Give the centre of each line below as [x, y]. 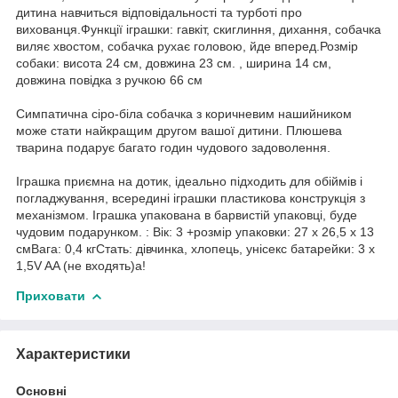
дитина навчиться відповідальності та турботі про [159, 12]
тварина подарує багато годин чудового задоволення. [173, 147]
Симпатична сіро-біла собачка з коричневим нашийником [184, 113]
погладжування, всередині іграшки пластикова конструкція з [191, 198]
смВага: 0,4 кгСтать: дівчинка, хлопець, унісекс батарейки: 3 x [195, 248]
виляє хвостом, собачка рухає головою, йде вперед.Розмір [187, 46]
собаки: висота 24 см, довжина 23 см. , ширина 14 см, [174, 63]
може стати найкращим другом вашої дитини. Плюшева [179, 130]
